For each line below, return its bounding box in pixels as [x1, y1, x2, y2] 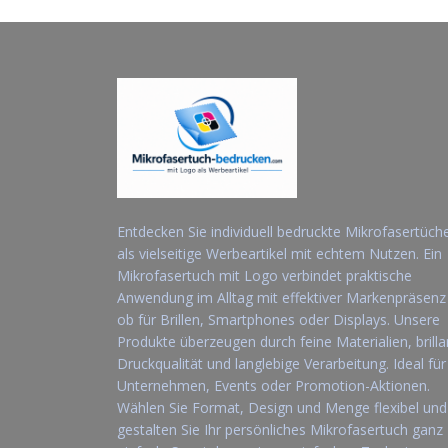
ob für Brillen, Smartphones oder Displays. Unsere [117, 310, 440, 330]
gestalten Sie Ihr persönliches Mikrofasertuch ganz [117, 420, 443, 440]
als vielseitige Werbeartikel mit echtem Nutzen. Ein [117, 244, 442, 264]
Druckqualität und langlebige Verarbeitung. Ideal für [117, 354, 446, 374]
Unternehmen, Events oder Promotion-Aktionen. [117, 376, 430, 396]
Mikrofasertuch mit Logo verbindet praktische [117, 266, 412, 286]
